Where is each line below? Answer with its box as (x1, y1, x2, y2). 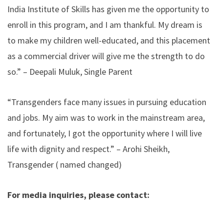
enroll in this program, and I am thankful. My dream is (7, 19, 202, 30)
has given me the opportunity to (90, 3, 209, 15)
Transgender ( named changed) (7, 158, 124, 170)
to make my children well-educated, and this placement (7, 34, 210, 46)
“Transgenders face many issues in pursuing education (7, 96, 206, 108)
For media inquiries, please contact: (7, 189, 150, 200)
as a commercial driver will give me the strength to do (7, 50, 205, 62)
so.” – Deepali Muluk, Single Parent (7, 66, 132, 77)
